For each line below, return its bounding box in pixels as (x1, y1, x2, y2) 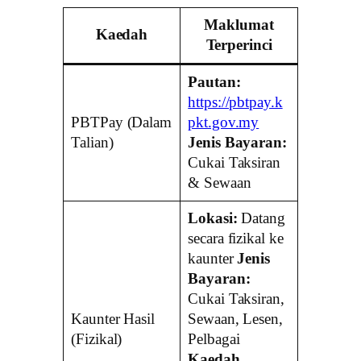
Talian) (71, 135, 114, 151)
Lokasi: (188, 210, 238, 227)
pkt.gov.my (188, 114, 259, 131)
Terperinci (205, 37, 272, 54)
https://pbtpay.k (188, 94, 283, 111)
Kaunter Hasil (71, 311, 155, 328)
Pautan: (188, 74, 241, 91)
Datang (237, 210, 285, 227)
